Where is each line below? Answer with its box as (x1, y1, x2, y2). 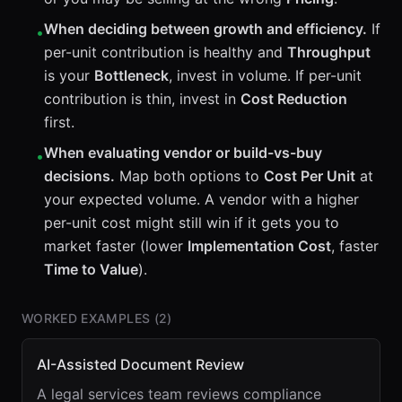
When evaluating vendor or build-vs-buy (44, 144, 322, 162)
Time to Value (44, 260, 138, 278)
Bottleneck (94, 66, 169, 84)
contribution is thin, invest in (44, 90, 240, 108)
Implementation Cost (188, 237, 331, 255)
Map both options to (115, 167, 264, 185)
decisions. (44, 167, 115, 185)
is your (44, 66, 94, 84)
